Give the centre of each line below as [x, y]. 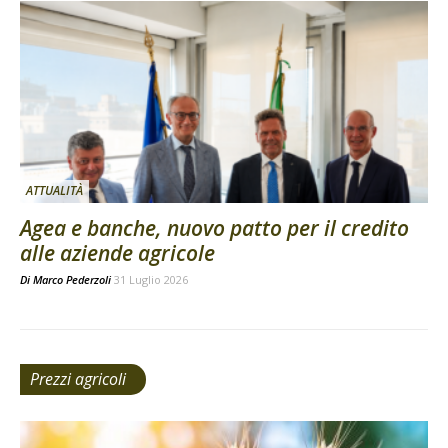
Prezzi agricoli [78, 378]
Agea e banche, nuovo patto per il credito [214, 227]
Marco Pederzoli [72, 279]
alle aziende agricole [117, 252]
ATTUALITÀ [54, 190]
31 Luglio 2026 [151, 279]
